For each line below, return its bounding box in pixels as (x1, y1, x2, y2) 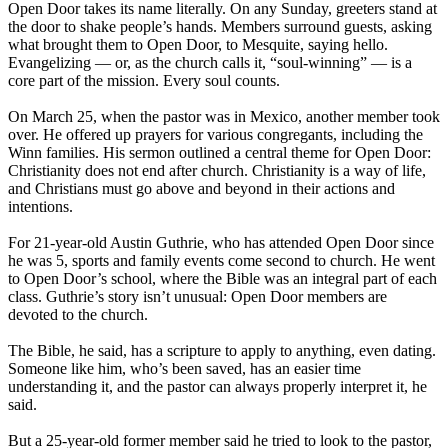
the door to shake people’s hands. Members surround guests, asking (8, 17, 432, 35)
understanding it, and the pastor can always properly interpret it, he (8, 377, 427, 395)
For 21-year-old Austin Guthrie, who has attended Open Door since (8, 233, 434, 251)
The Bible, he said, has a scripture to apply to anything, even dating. (8, 341, 436, 359)
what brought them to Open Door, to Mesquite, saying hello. (8, 35, 388, 53)
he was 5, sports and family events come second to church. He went (8, 251, 435, 269)
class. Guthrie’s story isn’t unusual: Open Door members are (8, 287, 387, 305)
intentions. (8, 197, 73, 215)
